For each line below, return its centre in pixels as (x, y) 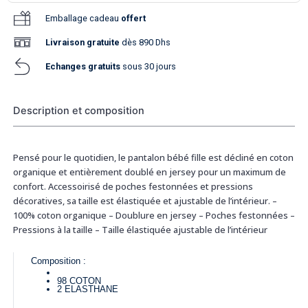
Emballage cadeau (84, 18)
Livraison (65, 42)
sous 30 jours (150, 66)
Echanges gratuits (84, 66)
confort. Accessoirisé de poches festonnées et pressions (133, 186)
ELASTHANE (92, 289)
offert (134, 18)
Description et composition (78, 110)
